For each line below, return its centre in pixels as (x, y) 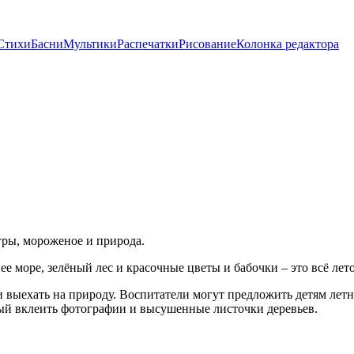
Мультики (90, 44)
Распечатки (148, 44)
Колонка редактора (288, 44)
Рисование (207, 44)
